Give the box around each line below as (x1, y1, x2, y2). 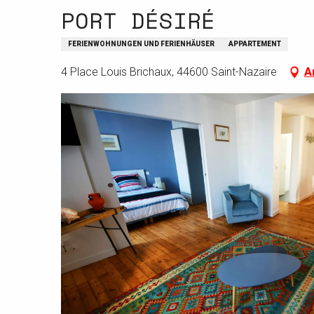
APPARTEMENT (228, 40, 281, 48)
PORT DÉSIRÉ (61, 4, 215, 38)
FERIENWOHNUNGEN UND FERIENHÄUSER (68, 40, 214, 48)
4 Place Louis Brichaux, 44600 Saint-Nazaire (61, 65, 277, 79)
